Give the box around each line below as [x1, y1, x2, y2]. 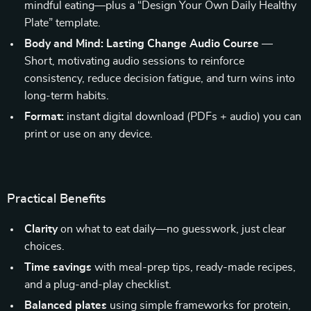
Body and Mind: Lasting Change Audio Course [24, 38, 259, 49]
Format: [24, 111, 64, 122]
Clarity [24, 224, 58, 235]
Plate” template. [24, 17, 101, 28]
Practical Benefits [7, 193, 106, 205]
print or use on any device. [24, 128, 153, 140]
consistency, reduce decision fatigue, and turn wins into [24, 73, 295, 84]
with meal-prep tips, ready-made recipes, [92, 262, 296, 273]
